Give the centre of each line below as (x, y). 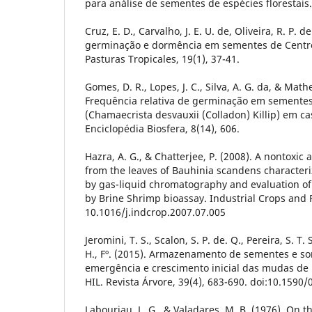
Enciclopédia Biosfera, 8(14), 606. (162, 128)
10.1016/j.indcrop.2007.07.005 (155, 212)
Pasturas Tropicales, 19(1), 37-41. (162, 58)
